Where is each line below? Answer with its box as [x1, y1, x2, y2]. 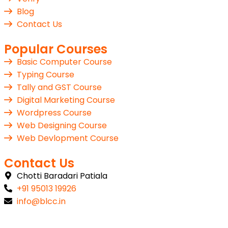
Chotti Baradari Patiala [17, 169, 107, 182]
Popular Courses [4, 40, 107, 58]
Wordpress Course [17, 106, 92, 119]
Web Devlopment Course [17, 132, 119, 144]
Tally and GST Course [17, 81, 102, 93]
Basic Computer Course [17, 55, 112, 68]
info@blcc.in [17, 195, 66, 207]
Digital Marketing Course [17, 94, 115, 106]
